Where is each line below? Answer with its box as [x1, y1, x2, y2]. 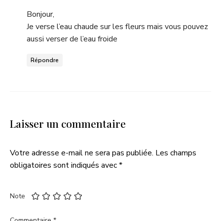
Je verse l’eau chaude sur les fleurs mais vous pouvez [27, 21, 208, 32]
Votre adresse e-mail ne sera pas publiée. [10, 147, 153, 158]
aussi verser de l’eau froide [27, 34, 117, 44]
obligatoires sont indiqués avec [10, 160, 119, 171]
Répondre [31, 56, 59, 64]
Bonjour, [27, 9, 54, 20]
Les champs [155, 147, 196, 158]
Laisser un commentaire [10, 116, 126, 130]
